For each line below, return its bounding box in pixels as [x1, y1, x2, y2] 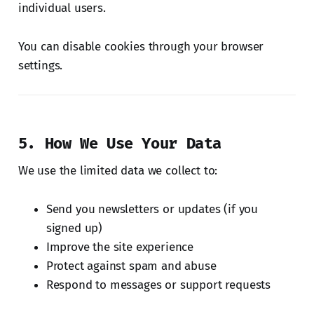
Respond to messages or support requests [46, 277, 271, 292]
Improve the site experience [46, 239, 194, 254]
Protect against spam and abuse [46, 258, 217, 273]
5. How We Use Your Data [18, 133, 222, 153]
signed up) [46, 220, 103, 235]
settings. [18, 57, 63, 73]
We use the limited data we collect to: [18, 163, 218, 178]
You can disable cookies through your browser [18, 39, 264, 54]
